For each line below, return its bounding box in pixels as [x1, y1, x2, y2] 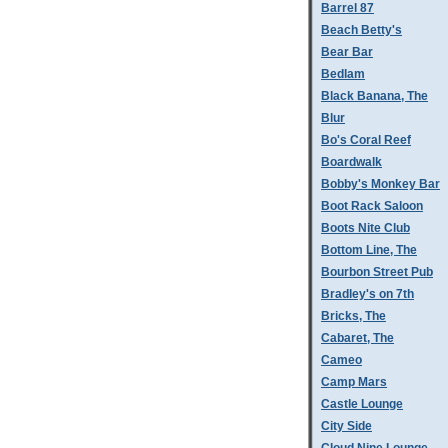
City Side [321, 419, 372, 433]
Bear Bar [321, 45, 373, 59]
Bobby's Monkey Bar [321, 177, 440, 191]
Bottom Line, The [321, 243, 417, 257]
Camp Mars [321, 375, 387, 389]
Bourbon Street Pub [321, 265, 433, 279]
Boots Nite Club [321, 221, 410, 235]
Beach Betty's [321, 23, 402, 37]
